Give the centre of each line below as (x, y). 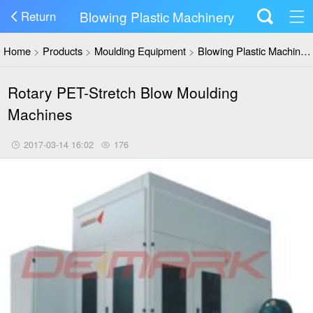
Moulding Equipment (140, 51)
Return (38, 16)
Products (63, 51)
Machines (40, 114)
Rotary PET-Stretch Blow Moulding (123, 92)
